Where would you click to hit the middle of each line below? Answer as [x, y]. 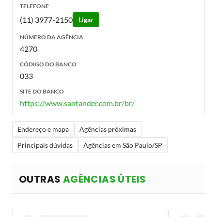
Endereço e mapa [43, 129]
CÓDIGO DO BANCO [48, 64]
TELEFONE [34, 6]
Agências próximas [108, 129]
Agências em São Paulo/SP [123, 145]
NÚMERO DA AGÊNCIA [52, 37]
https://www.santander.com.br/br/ [77, 103]
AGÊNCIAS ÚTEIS [104, 179]
